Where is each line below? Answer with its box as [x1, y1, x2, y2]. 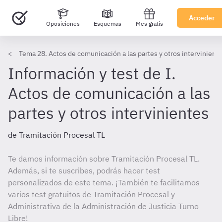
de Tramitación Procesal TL [8, 130, 105, 140]
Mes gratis [135, 20, 163, 27]
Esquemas [94, 20, 121, 27]
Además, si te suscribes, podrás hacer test [8, 166, 160, 175]
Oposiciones [46, 20, 80, 27]
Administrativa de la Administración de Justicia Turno [8, 201, 199, 211]
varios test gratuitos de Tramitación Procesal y [8, 189, 175, 199]
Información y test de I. [8, 63, 176, 84]
